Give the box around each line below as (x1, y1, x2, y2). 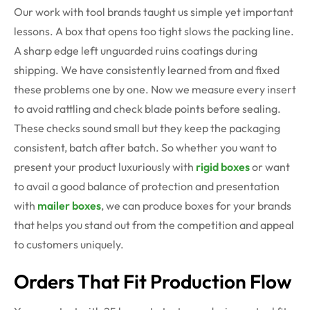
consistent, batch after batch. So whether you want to (14, 140, 277, 155)
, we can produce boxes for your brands (101, 199, 291, 213)
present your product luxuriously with (14, 160, 196, 174)
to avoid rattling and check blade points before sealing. (14, 102, 281, 116)
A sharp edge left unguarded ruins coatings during (14, 44, 257, 58)
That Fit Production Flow (74, 269, 292, 294)
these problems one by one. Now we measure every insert (14, 82, 296, 97)
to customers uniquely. (14, 237, 126, 252)
